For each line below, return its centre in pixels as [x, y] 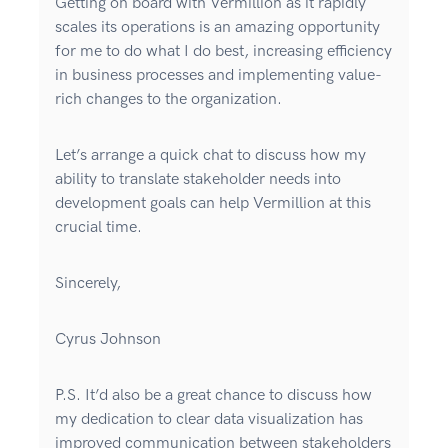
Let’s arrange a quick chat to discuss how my [210, 156]
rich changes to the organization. [168, 100]
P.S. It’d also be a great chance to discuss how [213, 396]
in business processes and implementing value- [218, 76]
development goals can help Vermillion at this [213, 204]
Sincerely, [90, 284]
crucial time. [98, 228]
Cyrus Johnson [108, 340]
